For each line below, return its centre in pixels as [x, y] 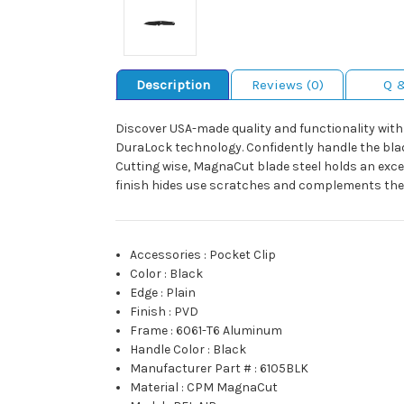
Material [155, 388]
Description [173, 85]
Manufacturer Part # [191, 369]
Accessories [166, 255]
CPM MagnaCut [233, 388]
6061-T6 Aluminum [230, 331]
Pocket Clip [243, 255]
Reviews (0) [287, 85]
